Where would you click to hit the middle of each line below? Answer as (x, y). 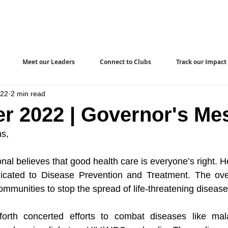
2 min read (28, 93)
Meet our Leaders (49, 62)
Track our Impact (201, 62)
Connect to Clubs (125, 62)
